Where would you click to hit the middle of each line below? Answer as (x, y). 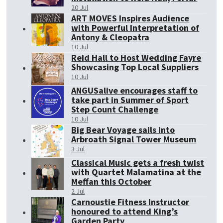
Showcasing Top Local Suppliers (135, 67)
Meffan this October (111, 181)
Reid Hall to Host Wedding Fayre (136, 57)
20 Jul (80, 7)
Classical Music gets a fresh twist (138, 163)
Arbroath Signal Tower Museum (134, 139)
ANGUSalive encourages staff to (135, 90)
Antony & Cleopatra (111, 37)
